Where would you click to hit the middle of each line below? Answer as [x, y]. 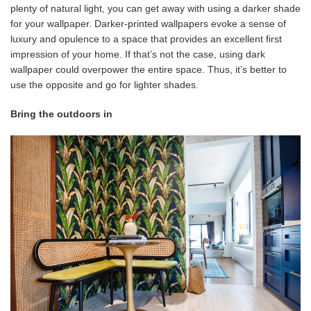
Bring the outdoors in [63, 114]
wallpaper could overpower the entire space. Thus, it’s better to [149, 69]
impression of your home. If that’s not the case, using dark [138, 54]
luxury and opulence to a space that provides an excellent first [146, 39]
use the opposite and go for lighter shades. [104, 84]
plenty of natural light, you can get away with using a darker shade [155, 8]
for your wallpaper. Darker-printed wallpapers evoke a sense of [148, 23]
